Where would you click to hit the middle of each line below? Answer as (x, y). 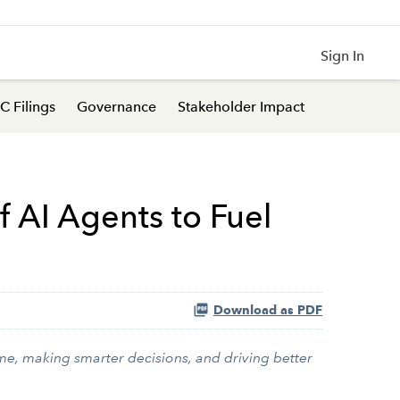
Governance (117, 106)
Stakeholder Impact (241, 106)
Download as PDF (268, 310)
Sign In (342, 56)
